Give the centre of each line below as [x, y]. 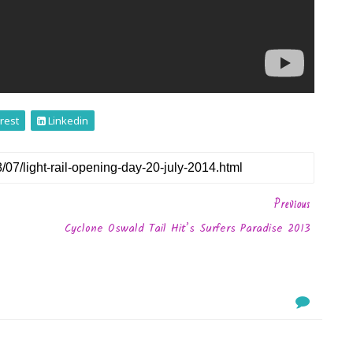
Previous [293, 204]
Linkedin [67, 120]
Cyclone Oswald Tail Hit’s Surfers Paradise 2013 [188, 228]
